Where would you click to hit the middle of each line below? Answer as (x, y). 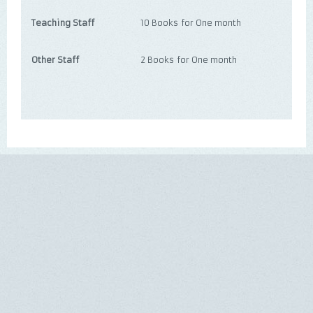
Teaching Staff (63, 23)
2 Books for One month (189, 60)
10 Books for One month (191, 23)
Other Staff (55, 60)
